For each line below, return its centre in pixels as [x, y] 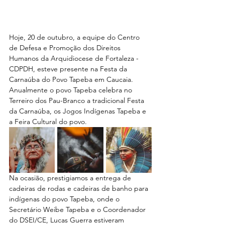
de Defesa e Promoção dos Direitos [66, 48]
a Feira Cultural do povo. [48, 122]
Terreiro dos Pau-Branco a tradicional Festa [78, 101]
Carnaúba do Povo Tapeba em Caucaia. [71, 80]
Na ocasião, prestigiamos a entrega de [71, 178]
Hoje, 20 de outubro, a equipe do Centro [75, 37]
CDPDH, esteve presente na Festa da [69, 69]
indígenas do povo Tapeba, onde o [65, 199]
